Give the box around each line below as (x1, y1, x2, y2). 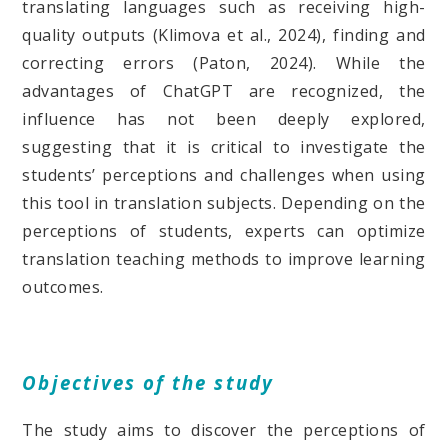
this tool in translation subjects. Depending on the (22, 192, 426, 215)
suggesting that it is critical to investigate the (22, 136, 426, 159)
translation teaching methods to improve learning (22, 248, 426, 271)
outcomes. (22, 276, 104, 299)
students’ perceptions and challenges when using (22, 164, 426, 187)
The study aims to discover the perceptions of (22, 418, 426, 441)
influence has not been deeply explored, (22, 108, 426, 131)
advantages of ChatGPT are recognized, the (22, 80, 426, 103)
